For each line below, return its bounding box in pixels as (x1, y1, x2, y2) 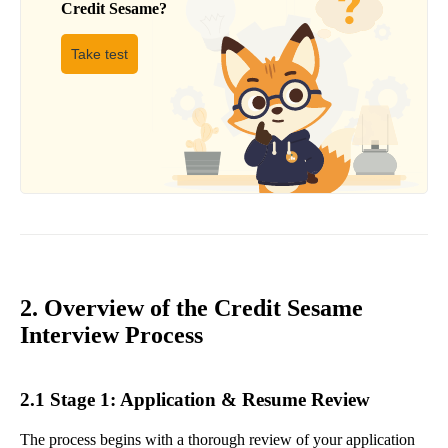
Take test (71, 46, 128, 63)
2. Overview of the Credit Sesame (20, 295, 363, 322)
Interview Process (20, 322, 203, 349)
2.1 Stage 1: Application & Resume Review (20, 388, 370, 410)
